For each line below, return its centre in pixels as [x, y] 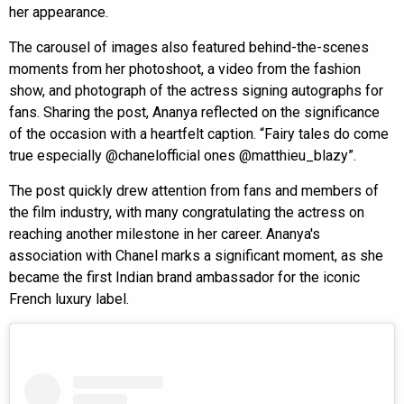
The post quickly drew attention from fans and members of [194, 190]
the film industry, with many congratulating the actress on [187, 212]
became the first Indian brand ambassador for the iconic [184, 277]
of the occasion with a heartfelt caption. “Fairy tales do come [199, 133]
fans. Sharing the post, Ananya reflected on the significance [194, 112]
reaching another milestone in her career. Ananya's [165, 234]
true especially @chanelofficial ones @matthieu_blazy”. [183, 155]
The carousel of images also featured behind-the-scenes [189, 47]
